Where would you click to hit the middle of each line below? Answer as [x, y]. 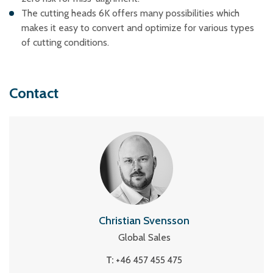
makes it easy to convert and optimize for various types [138, 28]
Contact [34, 93]
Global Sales [144, 237]
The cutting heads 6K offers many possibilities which [130, 13]
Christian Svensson [144, 221]
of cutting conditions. [65, 42]
